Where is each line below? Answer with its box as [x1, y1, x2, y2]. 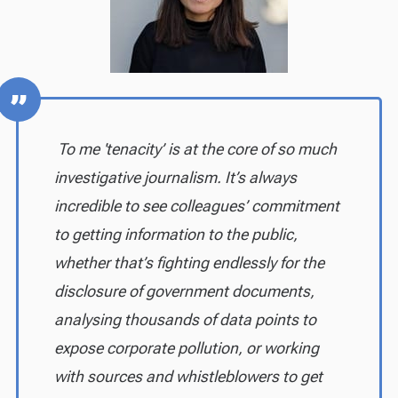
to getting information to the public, [53, 224, 298, 243]
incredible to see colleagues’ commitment [53, 195, 339, 215]
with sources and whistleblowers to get [53, 366, 322, 386]
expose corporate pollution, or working [53, 338, 319, 357]
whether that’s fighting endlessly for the [53, 252, 324, 272]
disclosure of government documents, [53, 281, 314, 300]
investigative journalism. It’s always [53, 167, 297, 187]
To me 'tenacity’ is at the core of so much [57, 139, 337, 158]
